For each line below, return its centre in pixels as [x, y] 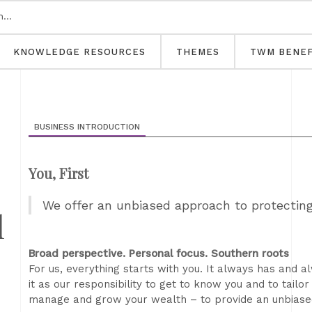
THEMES [198, 52]
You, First [58, 173]
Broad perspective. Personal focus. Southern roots [159, 253]
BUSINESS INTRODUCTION [87, 127]
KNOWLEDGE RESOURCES [79, 52]
